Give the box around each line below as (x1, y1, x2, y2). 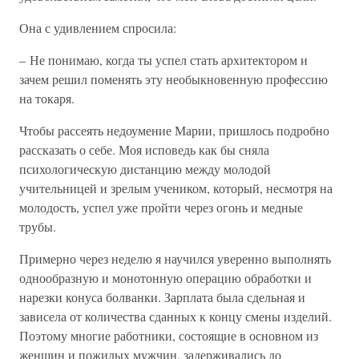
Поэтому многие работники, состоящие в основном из (19, 327, 318, 344)
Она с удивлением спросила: (19, 19, 176, 36)
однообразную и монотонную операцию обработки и (19, 269, 312, 286)
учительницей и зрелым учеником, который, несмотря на (19, 179, 333, 196)
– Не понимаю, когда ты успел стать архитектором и (19, 51, 308, 68)
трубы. (19, 218, 56, 235)
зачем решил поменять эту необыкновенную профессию (19, 71, 328, 87)
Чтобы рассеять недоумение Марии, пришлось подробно (19, 122, 329, 139)
